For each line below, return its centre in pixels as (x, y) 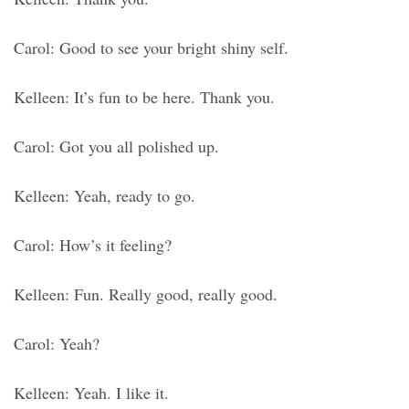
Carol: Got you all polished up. (116, 147)
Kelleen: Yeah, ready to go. (105, 196)
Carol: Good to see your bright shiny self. (151, 48)
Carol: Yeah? (57, 344)
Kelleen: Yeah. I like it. (91, 393)
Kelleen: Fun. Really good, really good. (146, 294)
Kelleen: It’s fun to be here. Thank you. (144, 97)
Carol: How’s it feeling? (93, 245)
